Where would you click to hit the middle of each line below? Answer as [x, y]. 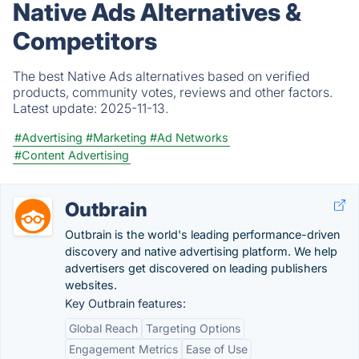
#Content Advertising [72, 155]
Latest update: [56, 108]
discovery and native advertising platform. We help [201, 251]
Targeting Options [193, 328]
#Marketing [116, 137]
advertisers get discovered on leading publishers [196, 268]
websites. [91, 285]
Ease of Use [217, 349]
